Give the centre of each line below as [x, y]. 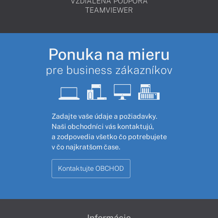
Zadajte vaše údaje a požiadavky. [104, 116]
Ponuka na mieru [109, 54]
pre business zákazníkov [109, 70]
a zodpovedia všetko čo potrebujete [109, 136]
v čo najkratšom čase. [86, 146]
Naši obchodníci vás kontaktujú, [102, 126]
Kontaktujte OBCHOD [91, 168]
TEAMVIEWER [109, 10]
